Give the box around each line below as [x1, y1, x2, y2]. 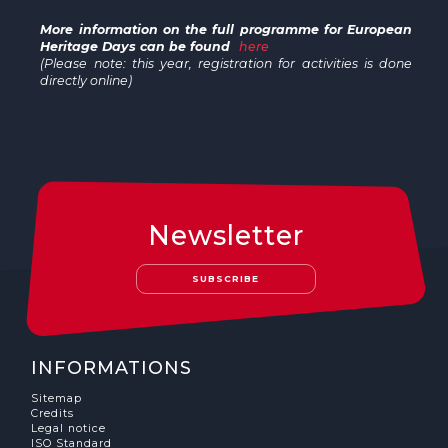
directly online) [40, 72, 133, 88]
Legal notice [31, 421, 107, 435]
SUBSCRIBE [192, 273, 260, 285]
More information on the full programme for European [40, 21, 413, 37]
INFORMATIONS [31, 356, 193, 378]
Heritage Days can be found [40, 38, 235, 54]
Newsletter [147, 219, 304, 253]
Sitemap [31, 391, 83, 405]
